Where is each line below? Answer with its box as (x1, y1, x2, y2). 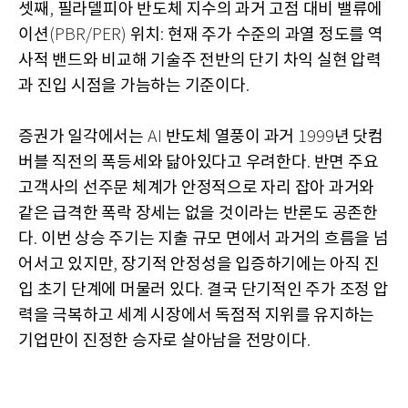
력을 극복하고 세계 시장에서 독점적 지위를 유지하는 (18, 306, 374, 326)
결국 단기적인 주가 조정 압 (207, 280, 389, 301)
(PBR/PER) (48, 26, 130, 46)
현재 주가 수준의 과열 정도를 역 (168, 25, 383, 46)
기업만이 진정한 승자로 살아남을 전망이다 (18, 331, 307, 352)
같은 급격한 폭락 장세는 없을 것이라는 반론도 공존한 (18, 204, 378, 224)
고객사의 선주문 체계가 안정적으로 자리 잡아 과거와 (18, 178, 374, 199)
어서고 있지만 (18, 255, 114, 275)
